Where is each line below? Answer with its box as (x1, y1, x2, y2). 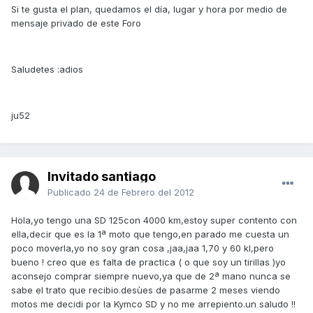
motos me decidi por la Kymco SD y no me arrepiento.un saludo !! (11, 298, 296, 310)
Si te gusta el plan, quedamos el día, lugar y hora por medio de (11, 3, 287, 15)
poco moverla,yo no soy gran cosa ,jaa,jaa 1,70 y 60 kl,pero (11, 242, 274, 254)
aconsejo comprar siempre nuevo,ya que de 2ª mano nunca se (11, 270, 291, 282)
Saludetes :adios (11, 64, 83, 75)
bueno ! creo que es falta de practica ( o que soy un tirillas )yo (11, 256, 286, 268)
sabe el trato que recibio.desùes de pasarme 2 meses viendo (11, 284, 280, 296)
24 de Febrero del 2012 (94, 187, 194, 198)
